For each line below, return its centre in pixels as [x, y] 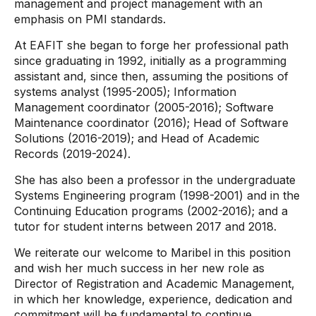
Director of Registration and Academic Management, [154, 284]
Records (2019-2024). [72, 154]
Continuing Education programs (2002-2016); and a [151, 211]
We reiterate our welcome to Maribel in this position [152, 253]
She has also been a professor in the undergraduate [155, 180]
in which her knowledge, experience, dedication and [153, 299]
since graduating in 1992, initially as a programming [150, 61]
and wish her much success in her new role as [139, 268]
